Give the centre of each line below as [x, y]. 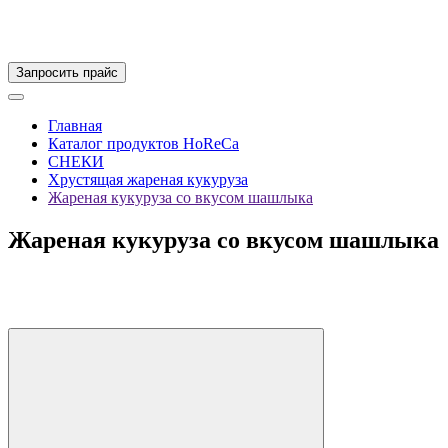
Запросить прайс [67, 72]
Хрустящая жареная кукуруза [148, 179]
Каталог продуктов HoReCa [143, 143]
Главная [75, 125]
